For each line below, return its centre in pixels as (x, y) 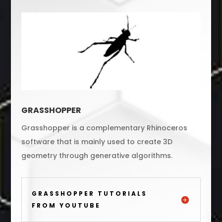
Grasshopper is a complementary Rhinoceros (104, 128)
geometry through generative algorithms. (97, 156)
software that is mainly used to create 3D (97, 142)
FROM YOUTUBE (66, 205)
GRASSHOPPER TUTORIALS (89, 194)
